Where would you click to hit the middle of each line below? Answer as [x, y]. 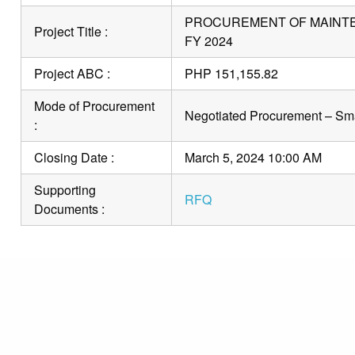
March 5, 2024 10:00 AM [253, 157]
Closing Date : [74, 157]
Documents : [69, 208]
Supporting [65, 189]
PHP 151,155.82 [231, 73]
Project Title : [71, 31]
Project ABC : [72, 73]
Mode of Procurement [94, 105]
